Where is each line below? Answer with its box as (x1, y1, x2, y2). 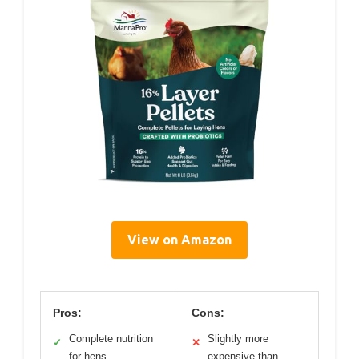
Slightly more (208, 332, 268, 345)
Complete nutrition (69, 332, 153, 345)
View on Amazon (127, 232, 232, 247)
